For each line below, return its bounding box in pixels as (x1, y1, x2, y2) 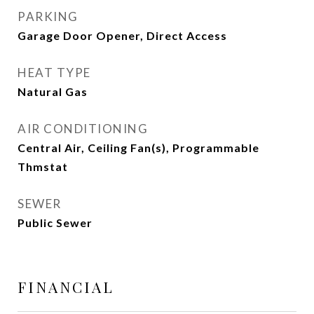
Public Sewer (18, 216, 93, 229)
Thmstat (18, 160, 68, 173)
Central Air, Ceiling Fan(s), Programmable (18, 141, 259, 154)
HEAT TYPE (18, 65, 91, 80)
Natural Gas (18, 85, 88, 98)
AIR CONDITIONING (18, 121, 148, 136)
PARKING (18, 9, 78, 24)
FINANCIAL (18, 277, 114, 296)
